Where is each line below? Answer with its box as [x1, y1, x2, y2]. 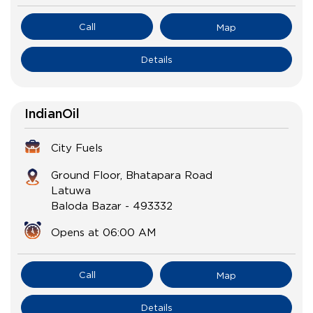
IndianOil [24, 108, 80, 122]
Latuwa [51, 184, 91, 196]
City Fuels [51, 142, 103, 154]
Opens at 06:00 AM [51, 226, 156, 238]
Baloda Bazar [51, 200, 122, 212]
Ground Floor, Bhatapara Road [51, 169, 212, 181]
